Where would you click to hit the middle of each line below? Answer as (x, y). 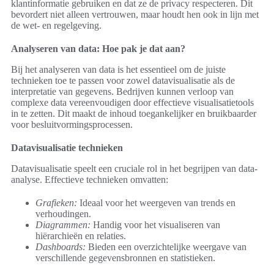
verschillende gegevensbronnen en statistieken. (125, 257)
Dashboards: (61, 246)
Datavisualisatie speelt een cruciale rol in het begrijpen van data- (134, 168)
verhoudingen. (63, 213)
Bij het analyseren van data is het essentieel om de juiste (118, 69)
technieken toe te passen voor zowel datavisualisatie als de (123, 80)
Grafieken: (56, 202)
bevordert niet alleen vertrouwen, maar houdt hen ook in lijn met (135, 14)
